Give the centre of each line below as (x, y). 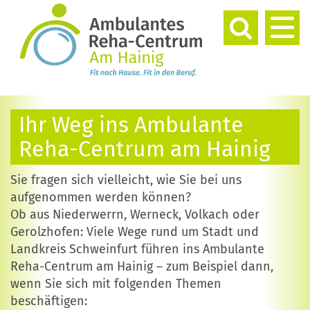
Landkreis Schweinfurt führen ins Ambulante (137, 249)
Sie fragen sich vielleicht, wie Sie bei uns (126, 180)
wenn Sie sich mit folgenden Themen (116, 284)
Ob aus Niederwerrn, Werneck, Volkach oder (135, 215)
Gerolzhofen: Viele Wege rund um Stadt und (135, 232)
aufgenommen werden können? (101, 198)
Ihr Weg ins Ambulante (131, 125)
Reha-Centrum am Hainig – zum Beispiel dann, (142, 267)
